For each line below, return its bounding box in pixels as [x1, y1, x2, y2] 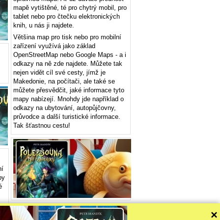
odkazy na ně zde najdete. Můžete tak [13, 60, 122, 67]
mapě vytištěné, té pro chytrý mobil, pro [13, 4, 127, 11]
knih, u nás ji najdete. [13, 22, 74, 29]
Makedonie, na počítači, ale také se [13, 78, 115, 85]
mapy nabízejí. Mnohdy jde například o [13, 95, 124, 103]
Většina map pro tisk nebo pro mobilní [13, 33, 121, 41]
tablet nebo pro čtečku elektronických [13, 13, 120, 20]
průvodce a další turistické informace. [13, 113, 120, 120]
